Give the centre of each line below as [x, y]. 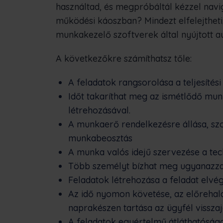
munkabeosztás [100, 138]
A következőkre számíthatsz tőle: [124, 58]
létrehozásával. [99, 110]
